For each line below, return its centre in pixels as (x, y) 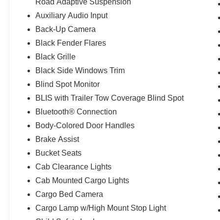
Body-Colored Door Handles (85, 126)
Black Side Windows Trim (80, 71)
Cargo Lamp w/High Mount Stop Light (101, 208)
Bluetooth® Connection (76, 112)
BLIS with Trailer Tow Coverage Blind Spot (110, 98)
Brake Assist (57, 139)
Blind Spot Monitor (68, 84)
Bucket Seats (59, 153)
